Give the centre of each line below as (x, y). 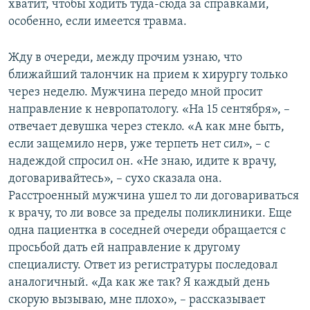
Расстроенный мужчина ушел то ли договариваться (154, 196)
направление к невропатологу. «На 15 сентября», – (149, 109)
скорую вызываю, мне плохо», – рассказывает (137, 300)
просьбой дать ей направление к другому (124, 248)
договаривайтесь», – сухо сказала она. (115, 179)
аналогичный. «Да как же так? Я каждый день (139, 282)
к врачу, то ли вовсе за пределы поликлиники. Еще (150, 213)
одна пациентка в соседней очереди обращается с (147, 230)
